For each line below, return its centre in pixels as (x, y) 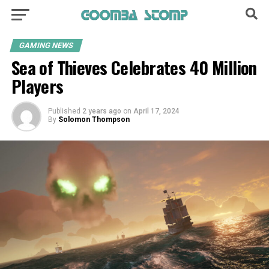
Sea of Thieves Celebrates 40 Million (134, 67)
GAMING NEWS (46, 45)
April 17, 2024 (156, 111)
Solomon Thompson (94, 119)
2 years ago (101, 111)
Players (37, 86)
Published (64, 111)
